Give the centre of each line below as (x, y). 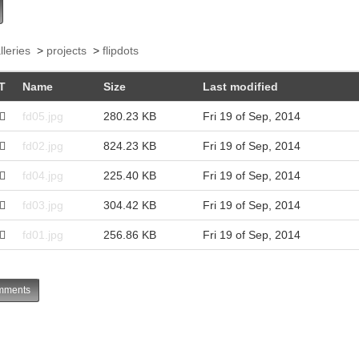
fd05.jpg (42, 116)
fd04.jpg (42, 175)
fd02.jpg (42, 145)
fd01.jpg (42, 234)
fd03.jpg (42, 205)
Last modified (240, 86)
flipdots (120, 50)
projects (66, 50)
